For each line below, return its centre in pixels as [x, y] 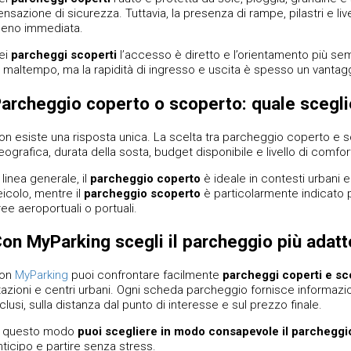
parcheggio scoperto [142, 193]
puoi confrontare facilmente [145, 275]
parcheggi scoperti [63, 55]
